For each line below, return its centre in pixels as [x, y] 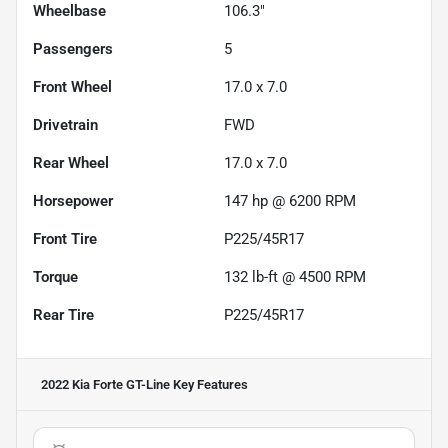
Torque [55, 276]
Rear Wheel [71, 162]
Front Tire [65, 238]
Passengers [73, 48]
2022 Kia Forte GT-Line [105, 384]
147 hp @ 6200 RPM [290, 200]
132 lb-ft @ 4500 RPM [295, 276]
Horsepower [73, 200]
